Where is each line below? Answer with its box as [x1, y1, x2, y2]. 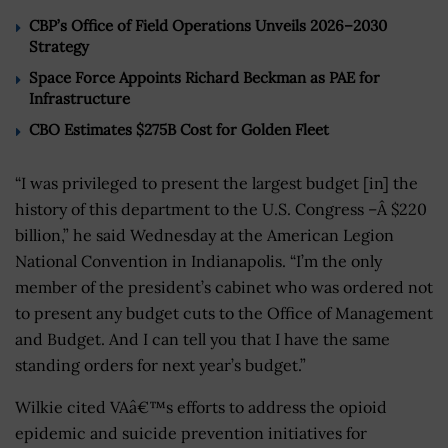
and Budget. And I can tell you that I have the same [15, 329, 390, 350]
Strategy [29, 37, 89, 57]
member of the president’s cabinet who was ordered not [15, 277, 433, 298]
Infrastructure [29, 89, 130, 109]
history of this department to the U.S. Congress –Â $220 [15, 199, 427, 220]
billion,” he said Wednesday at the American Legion [15, 225, 394, 246]
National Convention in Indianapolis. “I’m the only [15, 251, 382, 272]
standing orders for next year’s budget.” [15, 355, 306, 376]
